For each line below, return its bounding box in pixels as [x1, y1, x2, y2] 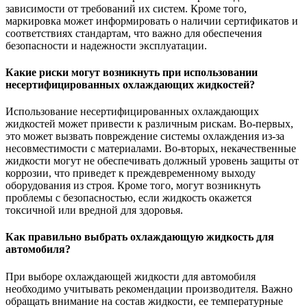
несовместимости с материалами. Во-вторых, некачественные [5, 143, 296, 155]
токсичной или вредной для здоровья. [5, 204, 183, 217]
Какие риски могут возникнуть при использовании [5, 66, 258, 78]
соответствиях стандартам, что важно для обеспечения [5, 27, 262, 39]
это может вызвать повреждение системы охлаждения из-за [5, 130, 284, 143]
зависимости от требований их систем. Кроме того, [5, 2, 247, 14]
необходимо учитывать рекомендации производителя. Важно [5, 282, 293, 295]
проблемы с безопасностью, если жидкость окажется [5, 192, 251, 204]
